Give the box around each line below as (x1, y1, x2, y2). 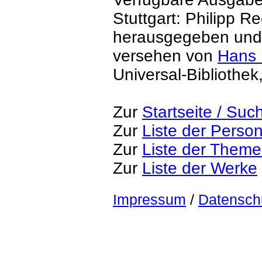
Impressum (113, 192, 186, 208)
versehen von (113, 47, 218, 65)
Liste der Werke (142, 159, 257, 177)
